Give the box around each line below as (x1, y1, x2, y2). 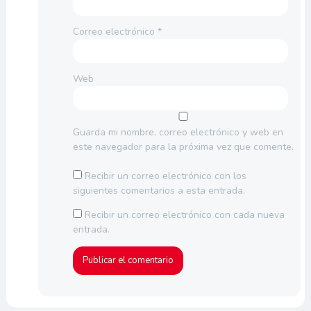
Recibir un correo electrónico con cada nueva (84, 208, 285, 222)
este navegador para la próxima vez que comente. (72, 140, 294, 154)
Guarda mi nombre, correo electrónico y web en (72, 126, 283, 140)
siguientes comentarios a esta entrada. (72, 184, 245, 198)
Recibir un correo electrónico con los (84, 169, 246, 183)
